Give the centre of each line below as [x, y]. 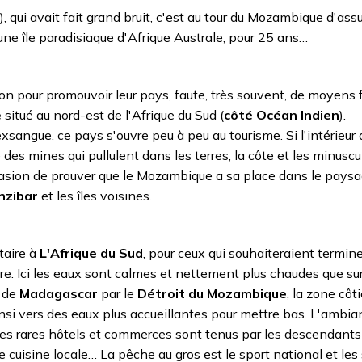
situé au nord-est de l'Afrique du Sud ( [113, 114]
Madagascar [59, 293]
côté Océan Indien [282, 114]
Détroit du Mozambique [212, 293]
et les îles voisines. [95, 195]
